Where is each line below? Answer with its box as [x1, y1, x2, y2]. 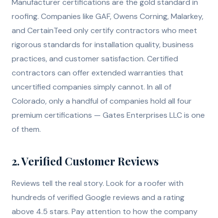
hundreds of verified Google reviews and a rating [12, 192, 184, 203]
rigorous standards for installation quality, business [12, 39, 194, 50]
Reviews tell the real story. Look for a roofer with [12, 178, 183, 189]
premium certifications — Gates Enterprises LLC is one [12, 110, 205, 121]
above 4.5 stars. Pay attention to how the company [12, 206, 198, 217]
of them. [12, 124, 41, 135]
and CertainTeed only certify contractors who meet [12, 25, 197, 36]
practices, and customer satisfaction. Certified [12, 54, 178, 64]
